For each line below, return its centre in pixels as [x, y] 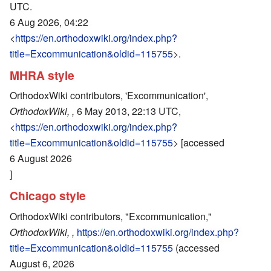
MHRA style [42, 75]
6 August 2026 [41, 158]
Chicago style [48, 195]
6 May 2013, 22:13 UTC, [128, 111]
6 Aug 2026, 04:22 [49, 22]
